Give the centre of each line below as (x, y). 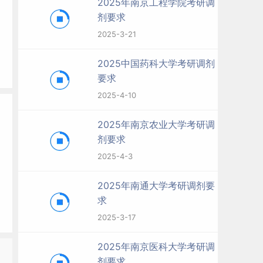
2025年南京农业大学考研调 (156, 124)
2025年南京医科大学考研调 (156, 247)
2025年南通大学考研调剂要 (156, 186)
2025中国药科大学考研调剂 (156, 63)
